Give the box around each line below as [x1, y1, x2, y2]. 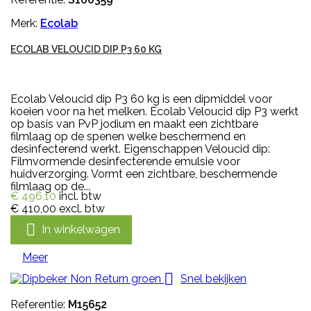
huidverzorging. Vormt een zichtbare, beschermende [10, 167, 277, 181]
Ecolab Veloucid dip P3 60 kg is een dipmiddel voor [10, 92, 272, 106]
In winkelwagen [42, 222, 120, 236]
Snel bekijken [180, 271, 246, 285]
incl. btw [59, 190, 101, 203]
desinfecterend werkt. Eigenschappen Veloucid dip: [10, 142, 270, 156]
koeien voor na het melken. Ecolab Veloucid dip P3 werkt [10, 105, 299, 119]
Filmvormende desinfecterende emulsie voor [10, 155, 240, 169]
